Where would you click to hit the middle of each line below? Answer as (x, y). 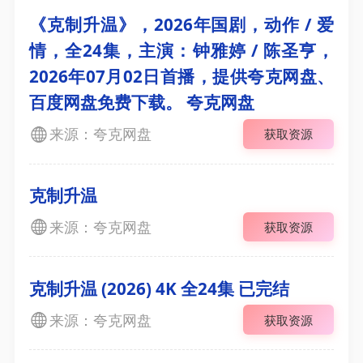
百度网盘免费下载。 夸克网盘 (141, 102)
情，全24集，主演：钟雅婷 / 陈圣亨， (181, 51)
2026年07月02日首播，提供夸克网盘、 (181, 77)
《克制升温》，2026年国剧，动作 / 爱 (181, 25)
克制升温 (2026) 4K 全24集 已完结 (159, 288)
